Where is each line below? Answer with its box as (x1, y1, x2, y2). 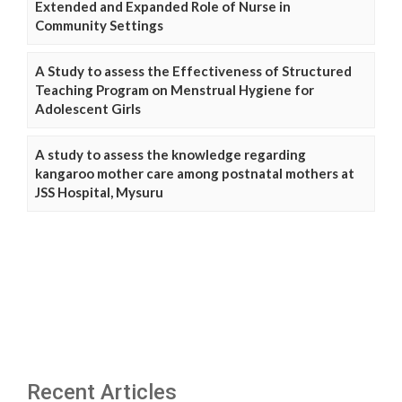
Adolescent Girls (35, 100, 141, 118)
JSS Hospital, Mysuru (35, 184, 163, 201)
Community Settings (35, 17, 163, 34)
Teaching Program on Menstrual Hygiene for (35, 82, 314, 99)
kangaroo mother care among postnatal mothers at (35, 165, 354, 182)
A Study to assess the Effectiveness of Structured (35, 63, 352, 80)
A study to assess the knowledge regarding (35, 146, 306, 163)
